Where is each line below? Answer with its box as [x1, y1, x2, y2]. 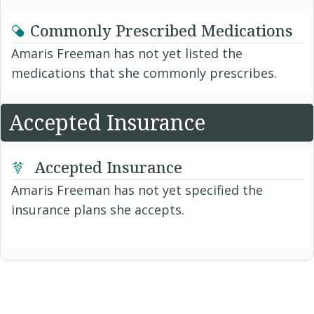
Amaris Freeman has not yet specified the [11, 181, 263, 198]
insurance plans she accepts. [11, 200, 184, 218]
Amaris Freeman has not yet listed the [11, 44, 243, 62]
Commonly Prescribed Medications [30, 19, 293, 41]
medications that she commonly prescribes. [11, 64, 277, 81]
